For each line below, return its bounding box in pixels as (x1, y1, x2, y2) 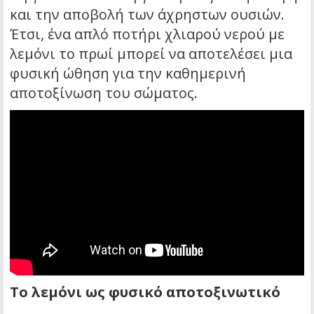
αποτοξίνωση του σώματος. (10, 83, 198, 103)
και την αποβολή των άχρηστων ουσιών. (10, 5, 285, 25)
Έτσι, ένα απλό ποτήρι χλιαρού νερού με (10, 25, 285, 44)
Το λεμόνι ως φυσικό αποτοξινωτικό (10, 282, 280, 302)
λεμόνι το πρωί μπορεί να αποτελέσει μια (10, 44, 292, 64)
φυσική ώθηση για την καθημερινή (10, 64, 246, 83)
